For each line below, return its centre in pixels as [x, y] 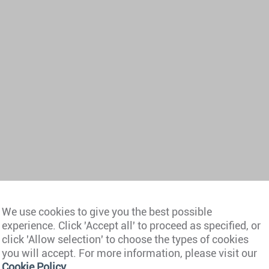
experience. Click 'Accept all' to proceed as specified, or [131, 225]
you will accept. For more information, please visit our [129, 253]
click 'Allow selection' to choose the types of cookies [125, 239]
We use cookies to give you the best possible [107, 211]
